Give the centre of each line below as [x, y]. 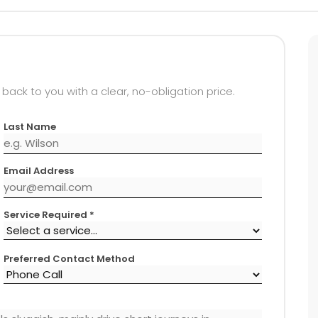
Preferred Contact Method [69, 258]
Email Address [39, 170]
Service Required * [49, 214]
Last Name [30, 126]
